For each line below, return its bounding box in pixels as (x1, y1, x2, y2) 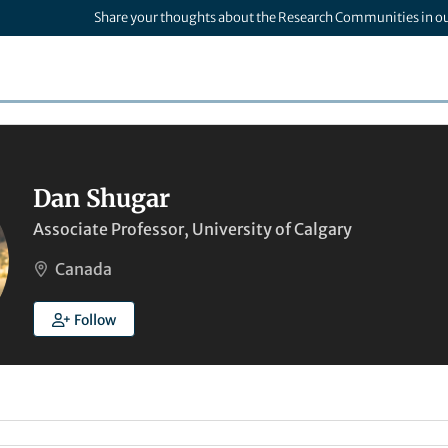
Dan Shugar (33, 183, 170, 214)
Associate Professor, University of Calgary (33, 219, 352, 239)
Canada (55, 259, 112, 279)
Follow (73, 311, 116, 329)
